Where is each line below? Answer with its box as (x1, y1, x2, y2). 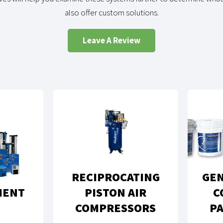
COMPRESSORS (75, 200, 156, 216)
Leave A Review (83, 35, 140, 46)
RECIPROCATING (71, 169, 160, 185)
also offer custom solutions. (64, 7, 159, 18)
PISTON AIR (85, 184, 146, 200)
